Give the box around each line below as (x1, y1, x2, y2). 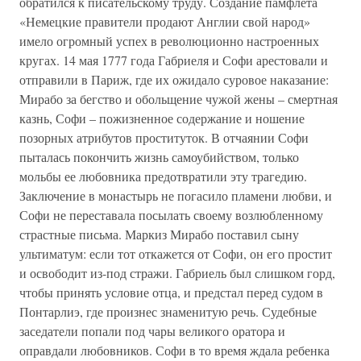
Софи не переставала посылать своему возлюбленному (19, 206, 323, 223)
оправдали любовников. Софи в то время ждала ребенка (19, 342, 330, 359)
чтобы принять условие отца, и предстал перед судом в (19, 284, 323, 301)
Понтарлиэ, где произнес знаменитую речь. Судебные (19, 303, 317, 320)
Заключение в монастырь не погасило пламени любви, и (19, 187, 332, 204)
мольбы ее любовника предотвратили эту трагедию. (19, 168, 307, 185)
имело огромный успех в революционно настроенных (19, 32, 319, 49)
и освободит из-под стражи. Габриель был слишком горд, (19, 264, 335, 281)
